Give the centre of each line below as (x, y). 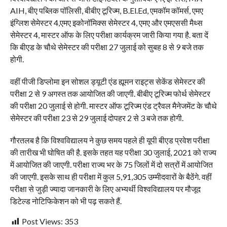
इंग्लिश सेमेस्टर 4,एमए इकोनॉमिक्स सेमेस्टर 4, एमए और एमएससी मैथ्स (106, 23)
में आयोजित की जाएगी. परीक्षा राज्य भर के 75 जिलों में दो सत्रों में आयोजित (111, 165)
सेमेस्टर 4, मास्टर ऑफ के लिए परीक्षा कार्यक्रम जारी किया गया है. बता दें (109, 35)
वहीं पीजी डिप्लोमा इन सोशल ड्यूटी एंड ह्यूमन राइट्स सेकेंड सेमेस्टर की (107, 82)
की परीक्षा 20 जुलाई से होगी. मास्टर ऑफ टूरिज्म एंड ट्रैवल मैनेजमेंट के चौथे (113, 106)
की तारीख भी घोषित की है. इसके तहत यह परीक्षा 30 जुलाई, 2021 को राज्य (113, 153)
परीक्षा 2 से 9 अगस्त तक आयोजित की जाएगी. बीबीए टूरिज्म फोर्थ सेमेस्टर (110, 94)
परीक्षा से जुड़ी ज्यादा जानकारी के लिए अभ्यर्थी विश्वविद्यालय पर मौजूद (105, 189)
